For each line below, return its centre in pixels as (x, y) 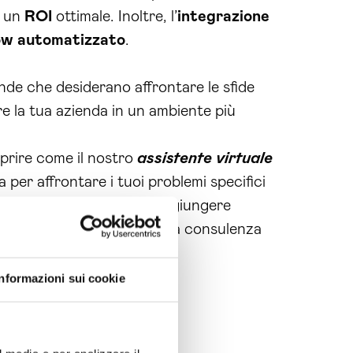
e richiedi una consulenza (174, 229)
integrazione (223, 17)
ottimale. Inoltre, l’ (115, 17)
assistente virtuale (205, 158)
